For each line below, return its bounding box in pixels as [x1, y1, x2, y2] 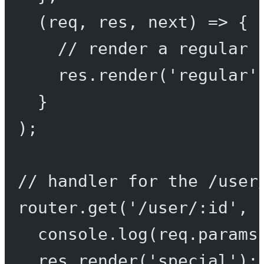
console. [37, 225, 118, 244]
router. [17, 198, 88, 217]
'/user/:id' [127, 198, 238, 217]
